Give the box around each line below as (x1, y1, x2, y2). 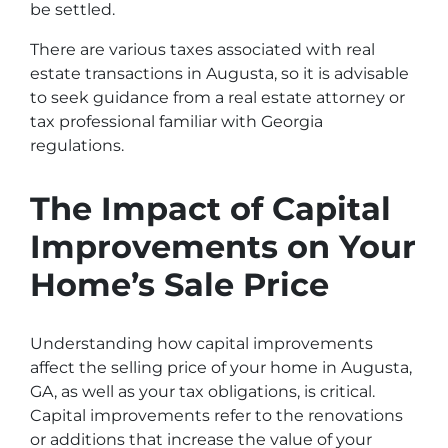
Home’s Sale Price (30, 265, 329, 304)
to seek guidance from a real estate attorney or (30, 88, 405, 107)
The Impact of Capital (30, 189, 391, 228)
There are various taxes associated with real (30, 40, 375, 59)
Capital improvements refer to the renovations (30, 406, 403, 425)
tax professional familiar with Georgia (30, 112, 323, 131)
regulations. (30, 136, 124, 155)
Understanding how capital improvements (30, 334, 373, 353)
